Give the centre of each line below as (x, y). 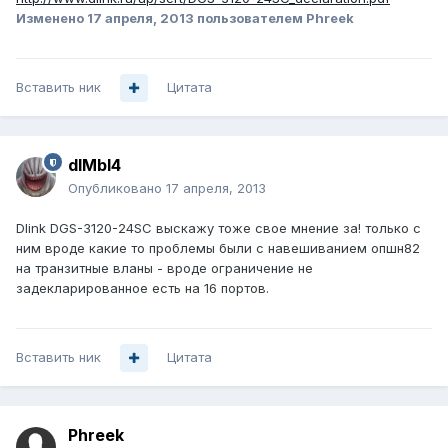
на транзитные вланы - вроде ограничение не (164, 268)
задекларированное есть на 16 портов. (142, 288)
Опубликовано (117, 188)
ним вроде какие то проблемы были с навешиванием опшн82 (218, 248)
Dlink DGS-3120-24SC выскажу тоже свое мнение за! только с (218, 228)
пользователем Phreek (274, 18)
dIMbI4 (94, 165)
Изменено (51, 18)
